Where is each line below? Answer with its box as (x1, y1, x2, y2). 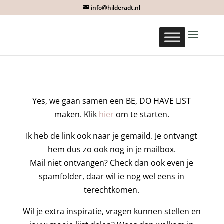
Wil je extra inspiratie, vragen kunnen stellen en (22, 206, 201, 217)
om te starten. (113, 109, 169, 120)
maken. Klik (54, 109, 99, 120)
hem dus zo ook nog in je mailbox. (47, 144, 176, 155)
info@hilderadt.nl (91, 3, 141, 12)
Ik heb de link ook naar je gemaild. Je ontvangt (26, 130, 198, 141)
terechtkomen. (84, 184, 140, 195)
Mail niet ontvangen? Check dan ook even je (30, 157, 194, 168)
